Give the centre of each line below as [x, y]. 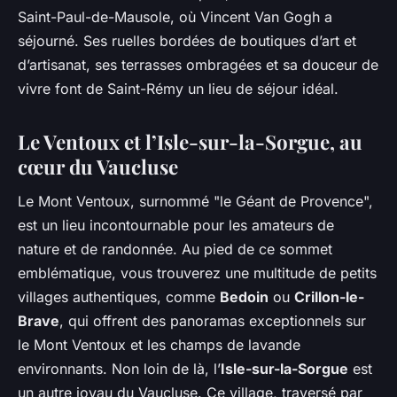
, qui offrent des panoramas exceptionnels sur [213, 321]
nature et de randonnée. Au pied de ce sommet [175, 249]
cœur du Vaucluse [98, 166]
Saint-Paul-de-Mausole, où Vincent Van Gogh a [175, 16]
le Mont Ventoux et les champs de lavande [159, 345]
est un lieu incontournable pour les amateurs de [176, 226]
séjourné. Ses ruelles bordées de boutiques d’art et [187, 40]
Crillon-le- [329, 297]
